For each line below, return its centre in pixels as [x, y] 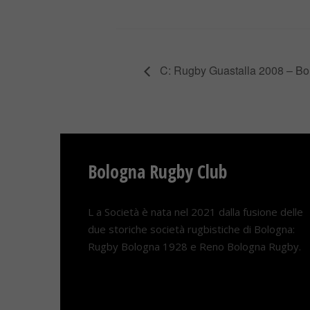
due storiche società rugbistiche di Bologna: [191, 229]
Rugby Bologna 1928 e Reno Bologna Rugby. [194, 247]
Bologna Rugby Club [157, 172]
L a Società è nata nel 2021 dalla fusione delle [195, 212]
